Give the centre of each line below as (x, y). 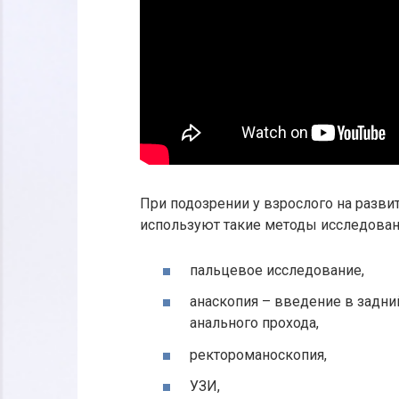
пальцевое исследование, (277, 271)
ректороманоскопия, (258, 354)
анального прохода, (254, 323)
